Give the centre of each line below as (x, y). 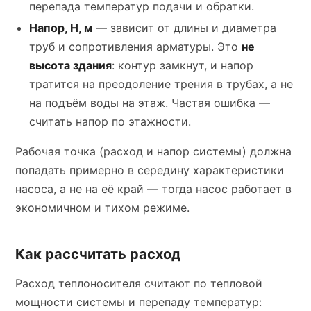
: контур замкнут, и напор (183, 65)
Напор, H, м (61, 28)
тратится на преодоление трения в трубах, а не (161, 84)
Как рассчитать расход (98, 254)
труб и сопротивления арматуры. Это (135, 47)
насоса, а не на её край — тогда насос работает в (153, 189)
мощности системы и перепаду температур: (138, 302)
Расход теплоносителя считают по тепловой (139, 283)
